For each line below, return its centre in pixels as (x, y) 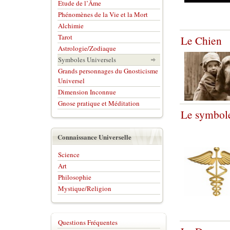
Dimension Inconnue (87, 92)
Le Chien (201, 40)
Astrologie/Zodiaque (87, 48)
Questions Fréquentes (88, 222)
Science (69, 155)
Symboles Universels (87, 60)
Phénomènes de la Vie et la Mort (103, 14)
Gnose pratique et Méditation (99, 103)
